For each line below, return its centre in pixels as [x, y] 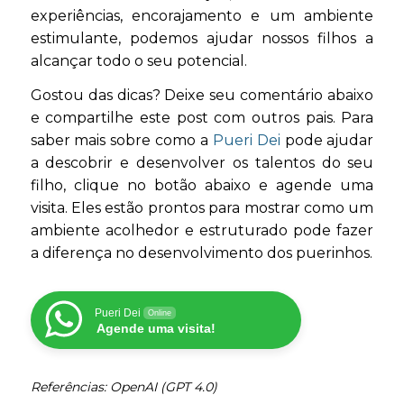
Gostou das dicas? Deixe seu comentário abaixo [202, 96]
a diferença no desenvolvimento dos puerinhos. [201, 253]
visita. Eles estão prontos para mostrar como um [202, 208]
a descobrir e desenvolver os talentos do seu [202, 163]
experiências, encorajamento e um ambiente [202, 15]
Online [159, 313]
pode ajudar [327, 141]
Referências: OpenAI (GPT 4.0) [124, 387]
